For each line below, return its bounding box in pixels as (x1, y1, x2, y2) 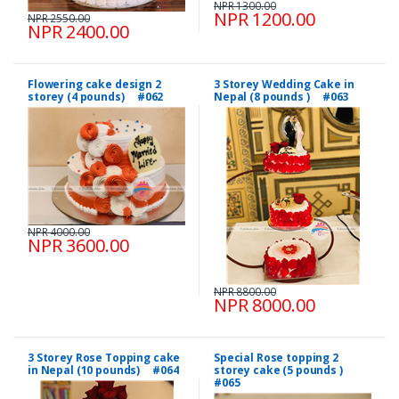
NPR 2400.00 (28, 20, 129, 45)
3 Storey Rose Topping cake (28, 350, 181, 366)
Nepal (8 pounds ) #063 (214, 89, 349, 105)
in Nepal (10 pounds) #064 (28, 362, 179, 379)
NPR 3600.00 (28, 233, 129, 258)
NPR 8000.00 (214, 293, 315, 318)
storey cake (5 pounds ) (214, 362, 354, 379)
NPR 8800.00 (214, 284, 276, 300)
